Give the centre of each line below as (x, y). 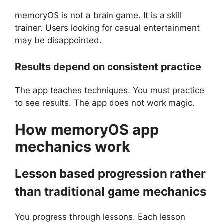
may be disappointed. (58, 40)
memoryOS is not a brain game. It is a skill (98, 16)
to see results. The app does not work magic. (105, 102)
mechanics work (73, 147)
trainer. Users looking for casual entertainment (107, 28)
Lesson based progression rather (110, 174)
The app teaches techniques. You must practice (110, 90)
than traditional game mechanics (111, 192)
